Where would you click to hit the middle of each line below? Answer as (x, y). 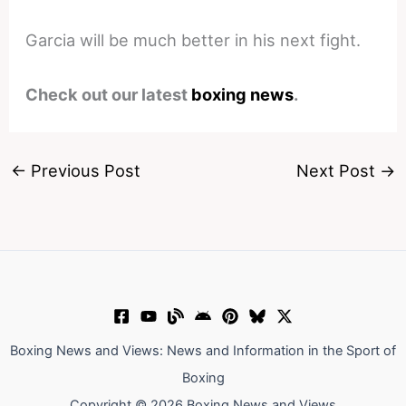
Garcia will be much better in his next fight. (193, 40)
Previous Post (83, 171)
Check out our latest (109, 94)
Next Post (338, 171)
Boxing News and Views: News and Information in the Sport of (203, 351)
